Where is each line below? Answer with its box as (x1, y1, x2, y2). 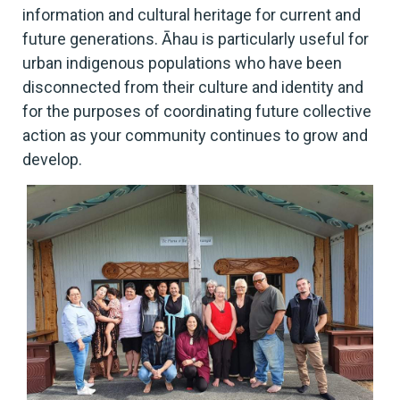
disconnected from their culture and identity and (22, 78, 363, 97)
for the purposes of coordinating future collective (22, 102, 371, 121)
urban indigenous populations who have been (22, 54, 342, 73)
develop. (22, 150, 82, 170)
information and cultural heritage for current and (22, 5, 361, 25)
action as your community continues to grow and (22, 126, 368, 146)
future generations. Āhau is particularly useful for (22, 29, 369, 49)
